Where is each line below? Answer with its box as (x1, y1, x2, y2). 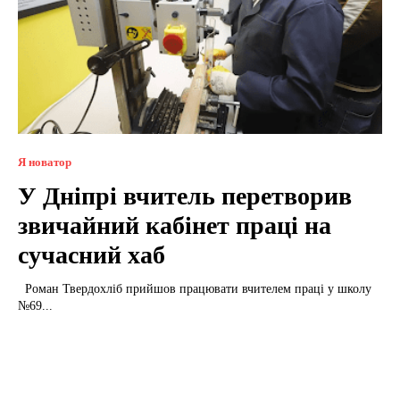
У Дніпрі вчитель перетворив (18, 181, 352, 210)
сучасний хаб (18, 240, 165, 269)
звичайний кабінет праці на (18, 211, 331, 239)
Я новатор (18, 154, 71, 169)
